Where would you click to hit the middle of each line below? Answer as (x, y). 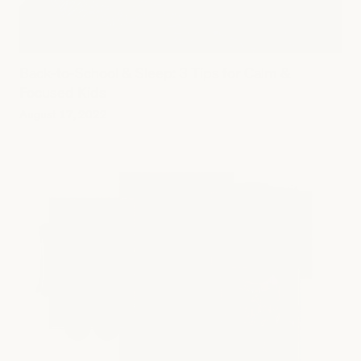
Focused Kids (63, 91)
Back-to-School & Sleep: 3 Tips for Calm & (155, 72)
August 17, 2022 (63, 114)
